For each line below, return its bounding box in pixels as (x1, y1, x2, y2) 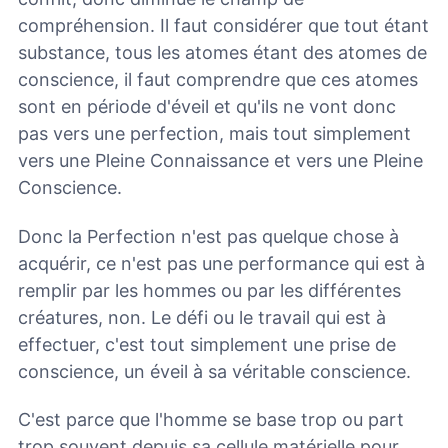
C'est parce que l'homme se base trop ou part (18, 409, 404, 431)
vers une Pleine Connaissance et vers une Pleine (18, 150, 423, 172)
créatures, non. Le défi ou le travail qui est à (18, 306, 386, 328)
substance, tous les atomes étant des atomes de (18, 42, 427, 64)
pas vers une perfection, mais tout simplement (18, 123, 411, 145)
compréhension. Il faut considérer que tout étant (18, 15, 429, 37)
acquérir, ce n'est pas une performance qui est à (18, 252, 425, 274)
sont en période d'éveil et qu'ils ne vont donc (18, 96, 396, 118)
